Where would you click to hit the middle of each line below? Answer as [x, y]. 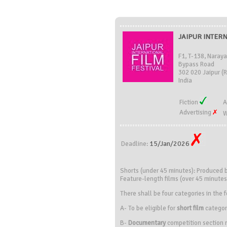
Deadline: [135, 144]
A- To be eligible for [148, 208]
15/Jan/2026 [170, 144]
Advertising [196, 112]
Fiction [190, 102]
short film [190, 208]
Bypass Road [196, 64]
